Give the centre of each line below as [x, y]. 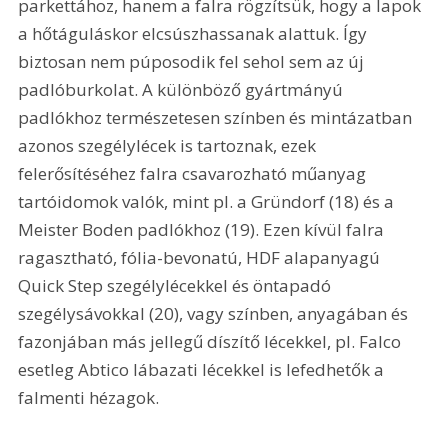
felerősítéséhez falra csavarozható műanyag [194, 173]
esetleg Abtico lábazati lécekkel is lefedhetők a [203, 369]
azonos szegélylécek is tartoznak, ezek [169, 145]
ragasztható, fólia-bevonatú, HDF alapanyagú [201, 257]
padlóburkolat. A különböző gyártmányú [183, 89]
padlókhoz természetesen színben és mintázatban [217, 117]
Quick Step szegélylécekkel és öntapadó [177, 285]
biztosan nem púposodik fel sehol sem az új [193, 61]
